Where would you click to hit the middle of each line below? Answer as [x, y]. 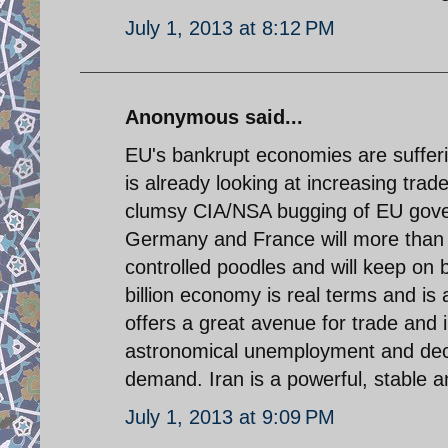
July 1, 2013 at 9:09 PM [230, 416]
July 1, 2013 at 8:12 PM [230, 27]
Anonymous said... [214, 116]
